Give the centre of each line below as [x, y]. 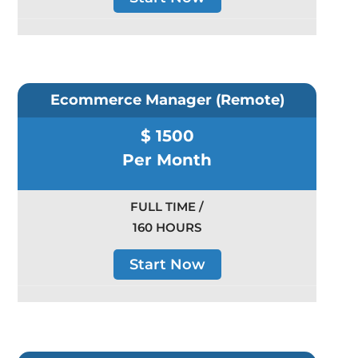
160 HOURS [167, 228]
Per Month [167, 160]
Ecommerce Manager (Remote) [167, 100]
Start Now [167, 265]
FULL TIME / [167, 207]
